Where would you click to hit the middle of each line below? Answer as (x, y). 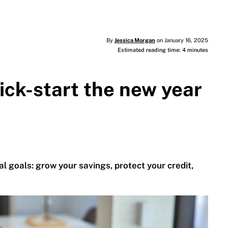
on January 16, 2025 (181, 40)
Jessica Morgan (135, 40)
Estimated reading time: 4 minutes (163, 50)
